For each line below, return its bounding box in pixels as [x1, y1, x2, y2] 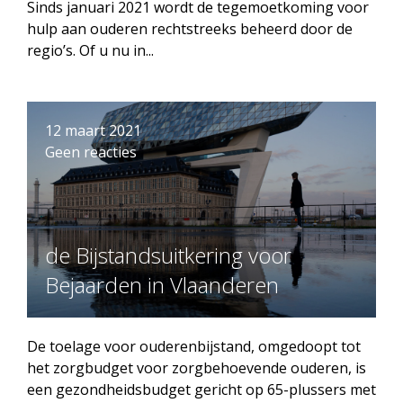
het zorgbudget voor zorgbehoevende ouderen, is [27, 358, 366, 378]
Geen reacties [45, 142, 137, 162]
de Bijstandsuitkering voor [45, 240, 291, 270]
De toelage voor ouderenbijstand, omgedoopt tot [27, 336, 361, 356]
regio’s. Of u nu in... [27, 40, 154, 60]
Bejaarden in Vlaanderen [45, 270, 279, 300]
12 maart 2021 [45, 121, 141, 140]
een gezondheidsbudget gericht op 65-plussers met [27, 380, 376, 399]
